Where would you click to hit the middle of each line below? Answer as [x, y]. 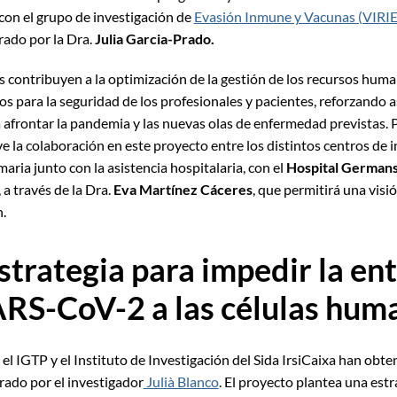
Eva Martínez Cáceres [183, 190]
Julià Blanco [181, 382]
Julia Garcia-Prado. [154, 39]
